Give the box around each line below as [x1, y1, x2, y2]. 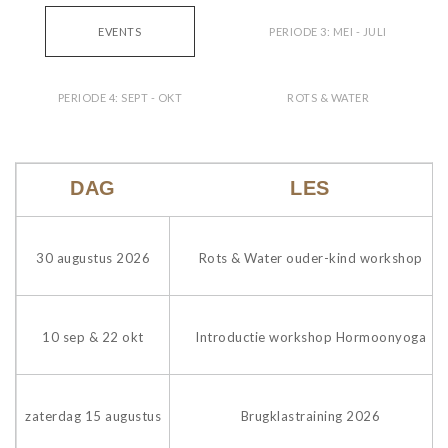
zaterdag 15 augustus [25, 408, 161, 424]
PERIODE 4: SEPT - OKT [57, 91, 183, 104]
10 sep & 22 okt [42, 329, 144, 345]
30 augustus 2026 [36, 250, 150, 266]
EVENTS [98, 25, 142, 38]
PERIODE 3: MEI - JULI [269, 25, 387, 38]
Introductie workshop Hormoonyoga [195, 329, 426, 345]
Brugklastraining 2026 [240, 408, 381, 424]
